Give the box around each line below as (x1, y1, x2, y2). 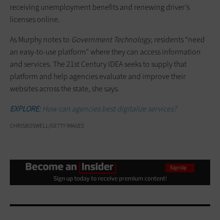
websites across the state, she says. (10, 83, 119, 94)
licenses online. (10, 14, 60, 25)
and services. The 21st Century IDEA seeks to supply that (10, 58, 187, 69)
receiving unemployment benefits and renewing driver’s (10, 1, 190, 12)
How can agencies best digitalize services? (41, 103, 176, 114)
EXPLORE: (10, 103, 41, 114)
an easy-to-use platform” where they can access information (10, 46, 201, 57)
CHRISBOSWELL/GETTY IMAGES (10, 121, 84, 130)
